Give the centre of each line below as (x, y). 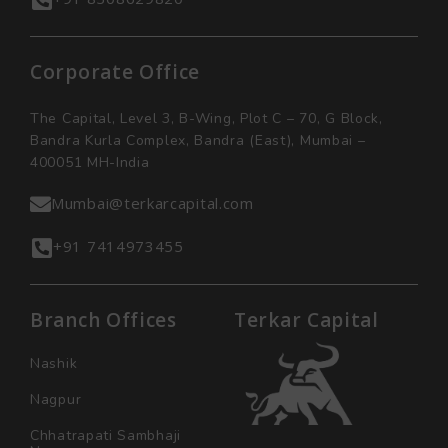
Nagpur (56, 399)
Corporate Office (115, 71)
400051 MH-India (90, 162)
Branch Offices (103, 319)
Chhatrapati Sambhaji (105, 435)
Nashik (54, 363)
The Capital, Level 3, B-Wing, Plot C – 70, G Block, (206, 118)
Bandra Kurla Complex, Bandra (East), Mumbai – (198, 140)
